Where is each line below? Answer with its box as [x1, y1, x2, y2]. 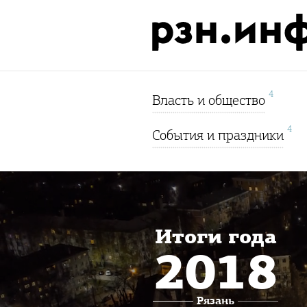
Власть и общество [152, 91, 265, 109]
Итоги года [154, 223, 277, 249]
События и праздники [152, 126, 284, 144]
